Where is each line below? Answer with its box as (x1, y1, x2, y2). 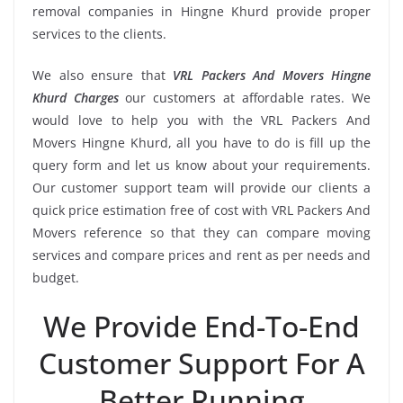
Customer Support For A (38, 343, 365, 382)
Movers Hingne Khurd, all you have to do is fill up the (32, 133, 371, 151)
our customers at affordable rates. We (118, 88, 372, 106)
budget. (32, 268, 79, 286)
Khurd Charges (32, 88, 119, 106)
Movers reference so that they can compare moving (32, 223, 371, 241)
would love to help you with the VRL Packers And (32, 111, 371, 129)
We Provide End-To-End (43, 306, 360, 345)
